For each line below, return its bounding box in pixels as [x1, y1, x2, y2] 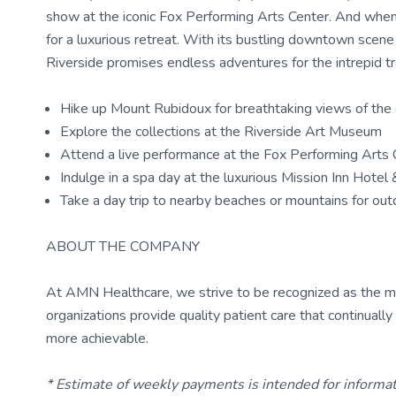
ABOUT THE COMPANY [46, 237, 200, 256]
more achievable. [46, 329, 148, 348]
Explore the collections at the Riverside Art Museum [60, 122, 382, 141]
